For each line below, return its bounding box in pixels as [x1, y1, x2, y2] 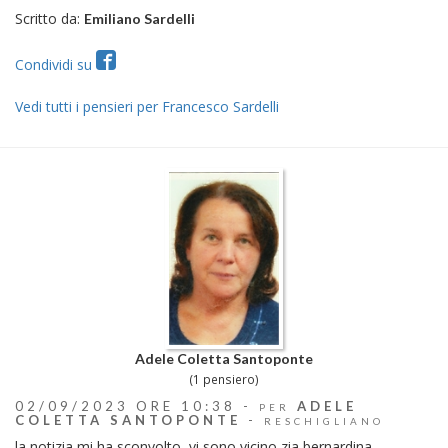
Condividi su [15, 54, 96, 74]
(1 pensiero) [189, 371, 259, 389]
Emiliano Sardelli [84, 9, 195, 27]
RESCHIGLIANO [264, 415, 384, 428]
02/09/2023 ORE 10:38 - [15, 398, 259, 415]
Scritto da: [15, 8, 84, 28]
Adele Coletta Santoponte [135, 350, 313, 368]
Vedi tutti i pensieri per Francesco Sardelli [15, 96, 279, 116]
